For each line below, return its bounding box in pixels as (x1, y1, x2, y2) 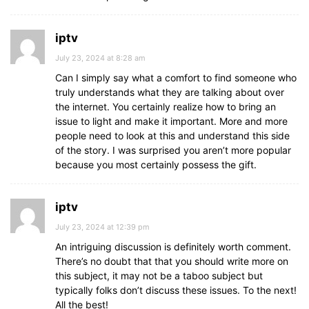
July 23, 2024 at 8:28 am (55, 53, 146, 63)
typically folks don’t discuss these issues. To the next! (55, 284, 297, 296)
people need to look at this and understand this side (55, 130, 290, 141)
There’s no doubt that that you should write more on (55, 255, 288, 267)
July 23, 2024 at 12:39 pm (55, 222, 150, 232)
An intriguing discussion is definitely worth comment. (55, 241, 291, 252)
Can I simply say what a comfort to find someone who (55, 72, 297, 83)
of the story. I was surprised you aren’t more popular (55, 144, 291, 156)
